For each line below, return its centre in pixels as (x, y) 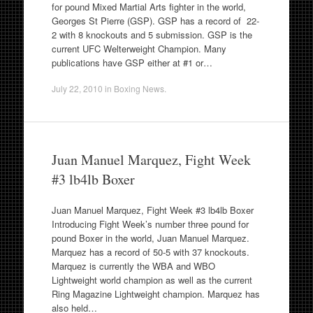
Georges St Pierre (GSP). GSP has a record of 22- (155, 20)
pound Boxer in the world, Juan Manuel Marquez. (150, 238)
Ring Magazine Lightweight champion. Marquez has (155, 293)
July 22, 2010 (77, 88)
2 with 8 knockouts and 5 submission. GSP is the (152, 34)
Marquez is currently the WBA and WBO (133, 265)
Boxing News (139, 88)
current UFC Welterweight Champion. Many (139, 48)
